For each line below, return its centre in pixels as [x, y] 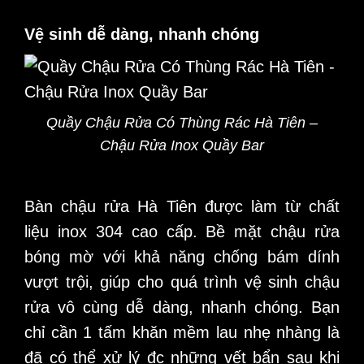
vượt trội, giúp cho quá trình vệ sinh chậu [182, 282]
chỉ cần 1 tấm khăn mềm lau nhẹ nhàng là [182, 332]
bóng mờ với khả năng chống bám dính [182, 256]
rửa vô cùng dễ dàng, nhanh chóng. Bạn [182, 307]
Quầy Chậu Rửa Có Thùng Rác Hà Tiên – [182, 122]
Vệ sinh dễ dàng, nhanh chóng [142, 34]
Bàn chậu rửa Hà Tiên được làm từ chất [182, 206]
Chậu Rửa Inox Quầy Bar [182, 145]
